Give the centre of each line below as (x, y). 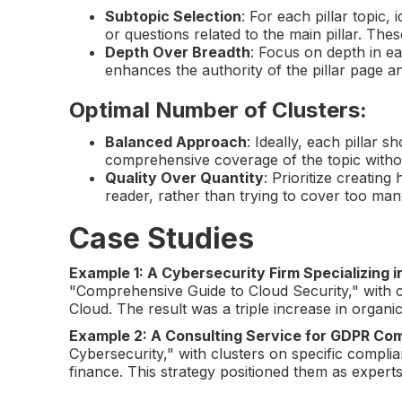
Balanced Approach (176, 141)
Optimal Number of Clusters (215, 109)
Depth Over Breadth (178, 52)
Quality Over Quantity (185, 177)
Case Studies (162, 238)
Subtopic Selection (174, 16)
